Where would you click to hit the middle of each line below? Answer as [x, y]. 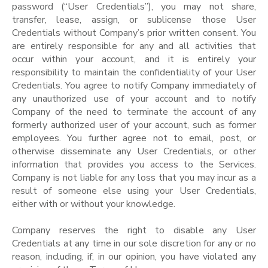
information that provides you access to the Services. [134, 164]
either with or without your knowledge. [94, 204]
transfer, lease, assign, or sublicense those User [134, 19]
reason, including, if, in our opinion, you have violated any [134, 256]
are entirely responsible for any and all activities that [134, 46]
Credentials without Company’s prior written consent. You [134, 33]
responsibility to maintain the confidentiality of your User [134, 72]
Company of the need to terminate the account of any [134, 112]
